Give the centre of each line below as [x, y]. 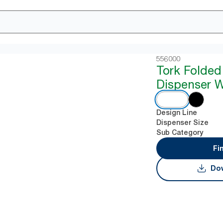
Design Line [177, 112]
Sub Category [180, 132]
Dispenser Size [183, 122]
